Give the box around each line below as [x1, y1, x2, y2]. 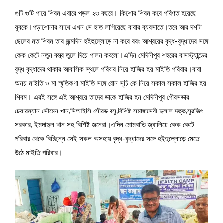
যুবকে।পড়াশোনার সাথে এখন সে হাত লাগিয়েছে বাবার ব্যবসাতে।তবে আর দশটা [15, 23, 202, 31]
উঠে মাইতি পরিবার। [15, 149, 63, 157]
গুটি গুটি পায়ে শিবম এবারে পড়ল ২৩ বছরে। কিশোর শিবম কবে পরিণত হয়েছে [15, 9, 196, 17]
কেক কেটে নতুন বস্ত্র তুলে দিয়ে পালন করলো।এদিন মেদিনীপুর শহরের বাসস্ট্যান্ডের [15, 51, 207, 59]
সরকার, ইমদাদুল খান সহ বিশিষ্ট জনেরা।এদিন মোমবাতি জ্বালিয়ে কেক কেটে [15, 121, 194, 129]
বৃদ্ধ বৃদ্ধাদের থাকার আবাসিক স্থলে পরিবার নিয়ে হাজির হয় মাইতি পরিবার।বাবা [15, 65, 201, 73]
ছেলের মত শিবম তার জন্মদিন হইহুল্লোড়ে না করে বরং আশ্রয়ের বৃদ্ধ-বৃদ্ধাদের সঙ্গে [15, 37, 208, 45]
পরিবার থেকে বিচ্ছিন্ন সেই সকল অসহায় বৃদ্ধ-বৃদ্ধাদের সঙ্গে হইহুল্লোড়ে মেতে [15, 135, 199, 143]
